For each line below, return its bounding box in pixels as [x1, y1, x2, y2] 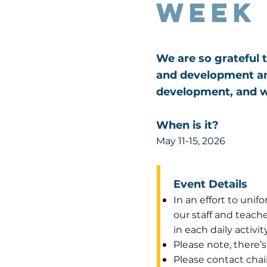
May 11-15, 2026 [156, 135, 225, 147]
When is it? [156, 119, 219, 132]
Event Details [173, 178, 247, 191]
